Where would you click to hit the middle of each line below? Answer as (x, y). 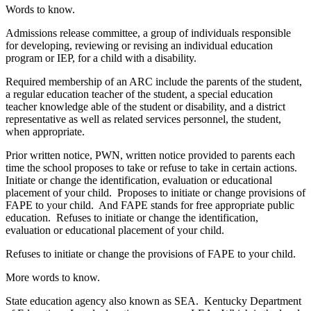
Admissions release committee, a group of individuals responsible (148, 33)
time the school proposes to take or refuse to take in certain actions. (153, 167)
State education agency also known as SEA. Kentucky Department (153, 301)
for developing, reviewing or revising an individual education (139, 45)
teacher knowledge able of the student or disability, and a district (145, 106)
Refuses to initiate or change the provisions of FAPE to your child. (151, 253)
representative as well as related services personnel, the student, (143, 119)
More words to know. (53, 277)
